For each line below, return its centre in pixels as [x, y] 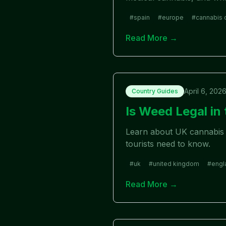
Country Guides [155, 91]
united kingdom [176, 164]
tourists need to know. [168, 144]
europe [173, 17]
